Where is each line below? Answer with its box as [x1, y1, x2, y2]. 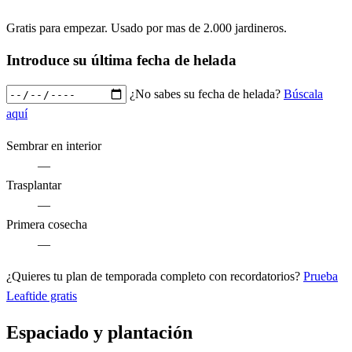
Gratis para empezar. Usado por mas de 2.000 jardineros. [6, 20, 287, 35]
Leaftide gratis [6, 289, 77, 303]
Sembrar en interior [6, 139, 101, 153]
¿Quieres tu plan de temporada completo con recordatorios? [6, 269, 303, 284]
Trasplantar [6, 178, 61, 192]
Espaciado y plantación [6, 322, 192, 343]
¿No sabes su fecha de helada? [130, 86, 284, 101]
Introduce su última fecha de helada [6, 52, 236, 69]
